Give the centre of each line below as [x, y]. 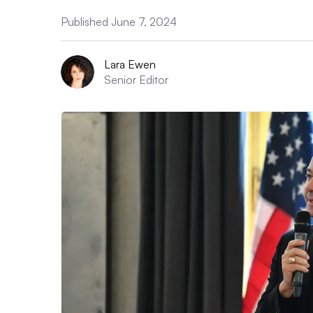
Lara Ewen [130, 64]
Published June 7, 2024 [119, 22]
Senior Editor [136, 80]
